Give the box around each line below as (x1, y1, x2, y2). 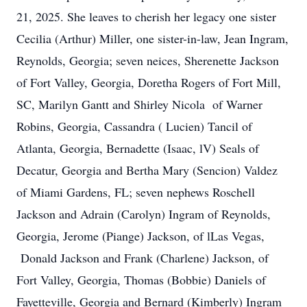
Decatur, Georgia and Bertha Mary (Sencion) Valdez (16, 162, 278, 178)
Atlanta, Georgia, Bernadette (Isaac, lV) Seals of (16, 140, 259, 156)
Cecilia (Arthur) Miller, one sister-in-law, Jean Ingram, (16, 30, 288, 47)
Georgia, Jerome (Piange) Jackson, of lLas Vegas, (16, 228, 265, 244)
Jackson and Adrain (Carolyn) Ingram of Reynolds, (16, 206, 271, 222)
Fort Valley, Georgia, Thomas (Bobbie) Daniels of (16, 271, 266, 288)
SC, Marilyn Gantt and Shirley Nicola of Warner (16, 96, 262, 112)
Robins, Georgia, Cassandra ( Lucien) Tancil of (16, 118, 252, 134)
